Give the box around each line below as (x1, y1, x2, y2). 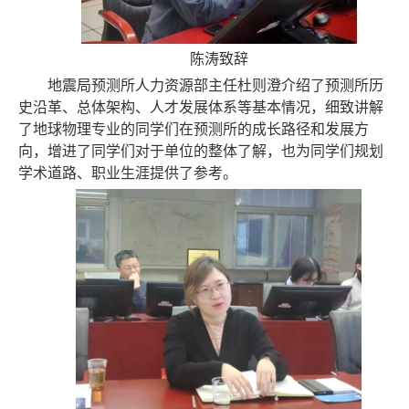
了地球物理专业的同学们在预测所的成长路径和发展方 (18, 121, 369, 138)
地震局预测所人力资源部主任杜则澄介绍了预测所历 (47, 78, 383, 94)
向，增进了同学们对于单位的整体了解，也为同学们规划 (18, 143, 383, 160)
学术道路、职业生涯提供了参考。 (18, 165, 237, 182)
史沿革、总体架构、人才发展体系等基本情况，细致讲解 (18, 100, 383, 116)
